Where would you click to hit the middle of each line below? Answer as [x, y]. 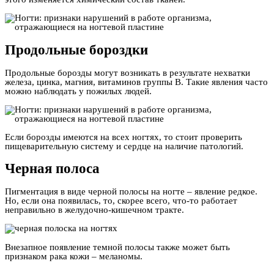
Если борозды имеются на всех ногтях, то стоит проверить [124, 137]
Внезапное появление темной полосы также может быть [117, 247]
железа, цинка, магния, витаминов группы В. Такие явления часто [136, 82]
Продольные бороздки [76, 50]
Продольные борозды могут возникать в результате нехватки [128, 72]
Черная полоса [52, 169]
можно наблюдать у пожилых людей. [78, 91]
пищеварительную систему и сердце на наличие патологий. [124, 146]
